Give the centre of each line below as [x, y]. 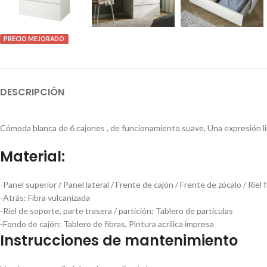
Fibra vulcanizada [59, 198]
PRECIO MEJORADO [34, 39]
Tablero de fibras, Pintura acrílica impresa [139, 224]
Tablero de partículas [194, 211]
